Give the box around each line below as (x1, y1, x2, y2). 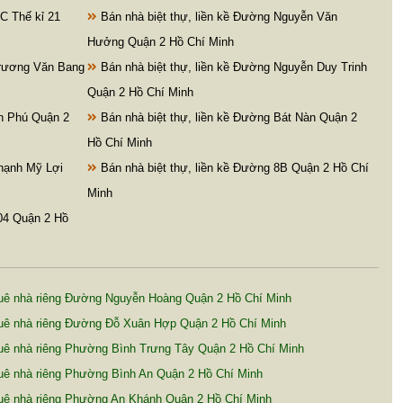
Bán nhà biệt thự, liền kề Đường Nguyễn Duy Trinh (96, 60, 367, 75)
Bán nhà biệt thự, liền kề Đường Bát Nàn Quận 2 (96, 111, 357, 125)
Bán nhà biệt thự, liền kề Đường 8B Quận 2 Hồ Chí (96, 161, 369, 175)
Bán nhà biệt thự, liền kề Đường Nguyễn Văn (96, 10, 337, 24)
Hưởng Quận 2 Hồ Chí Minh (86, 35, 234, 49)
